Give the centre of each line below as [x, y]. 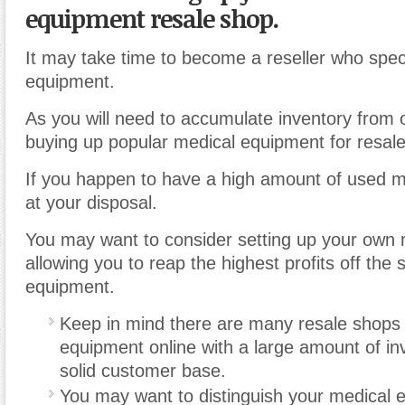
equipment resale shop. [152, 19]
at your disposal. [91, 203]
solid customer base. [143, 371]
